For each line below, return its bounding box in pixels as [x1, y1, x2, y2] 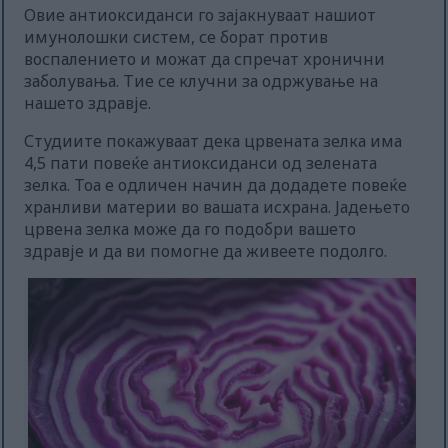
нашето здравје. [24, 92, 152, 115]
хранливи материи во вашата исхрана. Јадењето [24, 196, 411, 219]
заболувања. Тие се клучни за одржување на [24, 70, 379, 93]
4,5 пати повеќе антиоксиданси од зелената [24, 152, 378, 175]
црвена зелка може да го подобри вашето [24, 218, 357, 241]
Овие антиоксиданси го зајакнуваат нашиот [24, 4, 377, 27]
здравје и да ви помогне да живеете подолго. [24, 240, 388, 263]
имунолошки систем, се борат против [24, 26, 329, 49]
